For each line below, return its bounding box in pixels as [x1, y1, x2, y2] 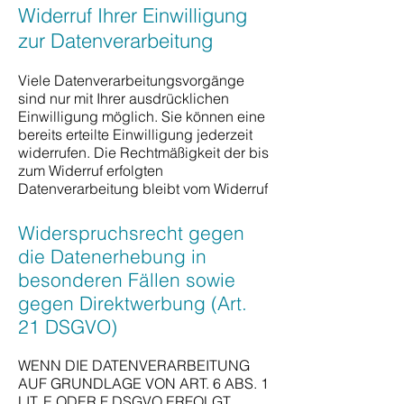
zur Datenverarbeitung [18, 28, 213, 53]
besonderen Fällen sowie [18, 268, 235, 291]
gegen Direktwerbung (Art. [18, 291, 247, 315]
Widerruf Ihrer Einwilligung [18, 3, 247, 28]
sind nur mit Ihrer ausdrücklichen [18, 89, 229, 107]
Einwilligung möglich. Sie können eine [18, 107, 265, 125]
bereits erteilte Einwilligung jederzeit [18, 125, 252, 143]
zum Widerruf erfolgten [18, 161, 163, 179]
